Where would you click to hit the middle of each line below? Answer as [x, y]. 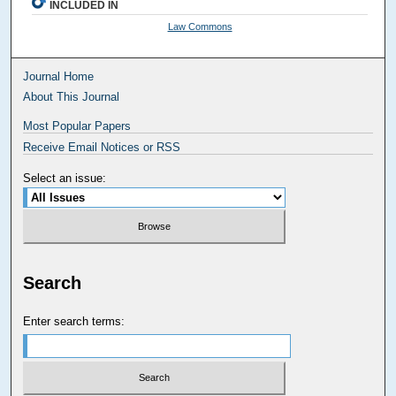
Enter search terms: [74, 321]
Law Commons [200, 27]
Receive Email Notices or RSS [102, 148]
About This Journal [72, 97]
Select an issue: [65, 179]
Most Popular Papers [77, 126]
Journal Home [59, 77]
